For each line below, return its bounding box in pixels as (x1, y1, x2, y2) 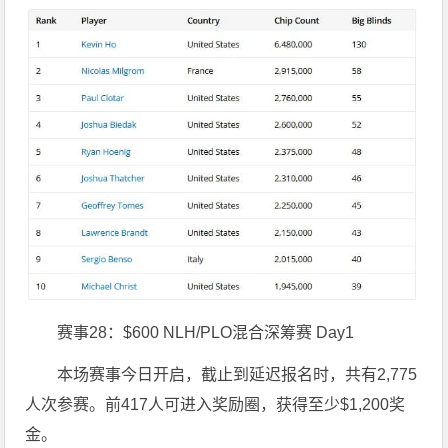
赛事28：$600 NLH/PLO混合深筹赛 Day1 (57, 324, 355, 342)
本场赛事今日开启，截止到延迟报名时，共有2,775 (57, 366, 418, 384)
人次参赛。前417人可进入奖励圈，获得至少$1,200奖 (25, 396, 406, 414)
